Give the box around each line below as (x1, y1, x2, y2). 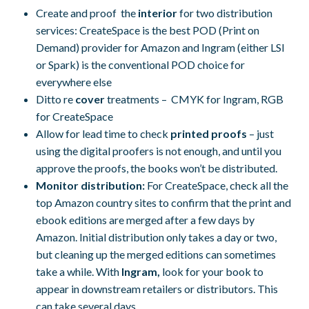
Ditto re (36, 92, 76, 106)
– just (247, 127, 275, 141)
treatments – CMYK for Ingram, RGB (105, 92, 284, 106)
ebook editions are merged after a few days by (36, 213, 255, 227)
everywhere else (36, 75, 112, 89)
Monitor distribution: (36, 179, 148, 192)
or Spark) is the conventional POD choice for (36, 58, 246, 72)
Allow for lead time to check (36, 127, 171, 141)
